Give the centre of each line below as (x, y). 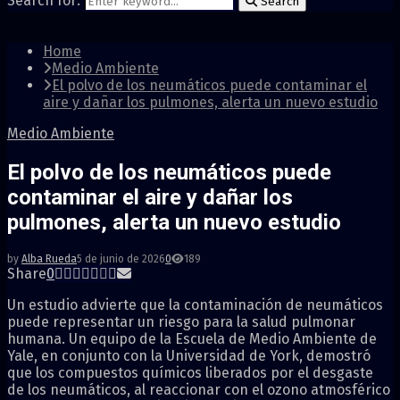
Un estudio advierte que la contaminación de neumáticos (195, 304)
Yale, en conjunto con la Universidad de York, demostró (189, 355)
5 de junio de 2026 (121, 258)
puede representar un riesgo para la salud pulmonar (181, 321)
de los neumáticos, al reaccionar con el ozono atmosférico (199, 389)
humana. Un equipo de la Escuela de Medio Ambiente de (192, 338)
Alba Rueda (49, 258)
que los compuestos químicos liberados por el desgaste (190, 372)
